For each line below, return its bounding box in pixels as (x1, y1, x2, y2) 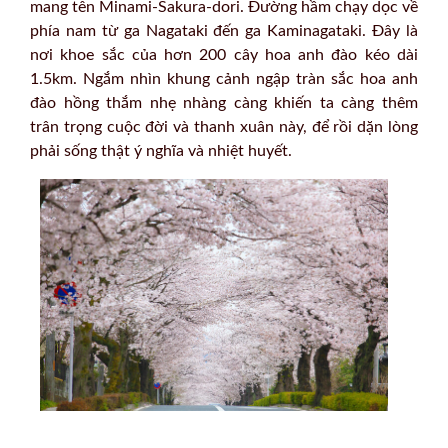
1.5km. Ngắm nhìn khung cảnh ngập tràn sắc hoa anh (30, 70, 418, 87)
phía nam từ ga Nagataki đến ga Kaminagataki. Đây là (30, 22, 418, 39)
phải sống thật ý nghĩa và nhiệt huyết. (30, 142, 292, 159)
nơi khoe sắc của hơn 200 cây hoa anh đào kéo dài (30, 46, 418, 63)
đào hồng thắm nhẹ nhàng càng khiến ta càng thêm (30, 94, 418, 111)
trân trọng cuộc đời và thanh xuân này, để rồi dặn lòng (30, 118, 418, 135)
